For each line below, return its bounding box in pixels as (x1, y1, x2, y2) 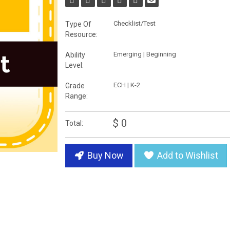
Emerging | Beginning (113, 50, 176, 59)
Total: (65, 119, 83, 128)
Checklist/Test (113, 20, 156, 28)
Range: (65, 92, 88, 101)
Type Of (65, 20, 91, 29)
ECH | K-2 (113, 81, 140, 89)
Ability (65, 51, 85, 60)
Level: (65, 61, 84, 70)
